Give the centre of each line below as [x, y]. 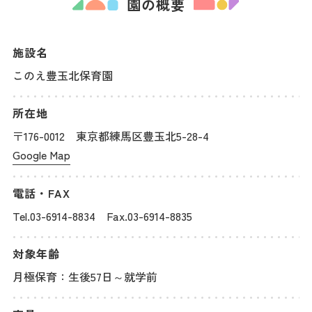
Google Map [41, 155]
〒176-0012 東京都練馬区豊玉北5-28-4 [111, 136]
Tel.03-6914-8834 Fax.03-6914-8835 [102, 216]
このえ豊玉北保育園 [63, 75]
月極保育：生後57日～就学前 [85, 276]
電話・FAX [41, 193]
